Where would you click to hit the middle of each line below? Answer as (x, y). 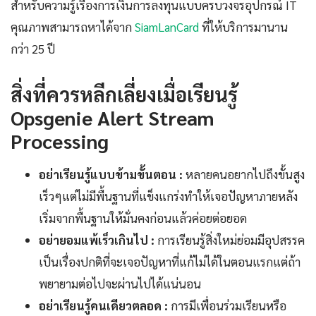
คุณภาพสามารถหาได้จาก (73, 27)
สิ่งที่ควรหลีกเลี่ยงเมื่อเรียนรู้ (124, 94)
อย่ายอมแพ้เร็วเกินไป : (97, 240)
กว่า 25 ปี (33, 49)
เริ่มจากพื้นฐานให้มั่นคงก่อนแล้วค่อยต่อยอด (143, 218)
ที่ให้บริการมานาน (243, 27)
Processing (60, 141)
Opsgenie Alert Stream (112, 117)
